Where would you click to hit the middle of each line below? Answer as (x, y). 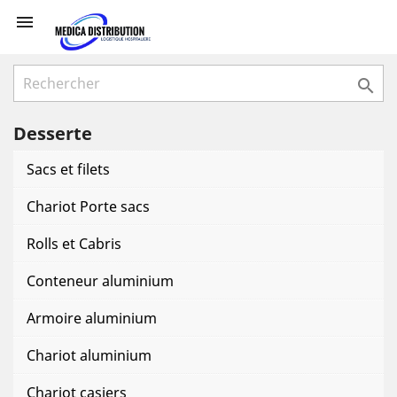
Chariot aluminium (89, 355)
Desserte (53, 133)
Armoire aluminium (92, 318)
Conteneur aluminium (100, 281)
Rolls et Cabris (74, 244)
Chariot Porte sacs (88, 206)
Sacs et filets (68, 169)
